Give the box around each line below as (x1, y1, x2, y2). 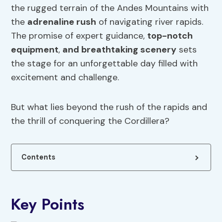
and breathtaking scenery (62, 44, 177, 56)
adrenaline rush (27, 16, 97, 28)
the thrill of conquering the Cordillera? (11, 115, 170, 127)
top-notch (147, 30, 193, 42)
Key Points (11, 193, 85, 216)
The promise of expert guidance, (11, 30, 148, 42)
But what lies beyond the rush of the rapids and (11, 101, 208, 113)
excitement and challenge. (11, 71, 119, 84)
